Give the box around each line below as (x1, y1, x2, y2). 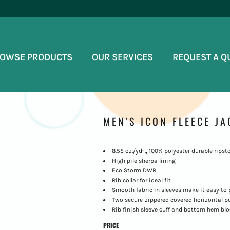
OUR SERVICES (92, 51, 153, 63)
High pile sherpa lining (111, 157, 176, 164)
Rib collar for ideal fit (111, 176, 171, 184)
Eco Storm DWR (111, 166, 156, 174)
